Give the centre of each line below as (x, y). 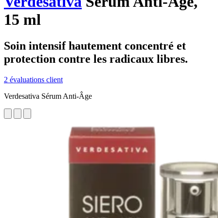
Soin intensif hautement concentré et (95, 45)
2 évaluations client (33, 79)
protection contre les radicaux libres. (96, 59)
